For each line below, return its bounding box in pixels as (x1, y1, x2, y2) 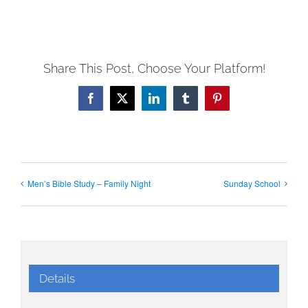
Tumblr (184, 97, 217, 109)
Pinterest (216, 97, 254, 109)
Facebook (89, 97, 133, 109)
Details (38, 272, 75, 286)
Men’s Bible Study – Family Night (27, 177, 151, 189)
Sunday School (223, 177, 280, 189)
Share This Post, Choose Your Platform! (43, 61, 265, 76)
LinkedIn (153, 97, 193, 109)
